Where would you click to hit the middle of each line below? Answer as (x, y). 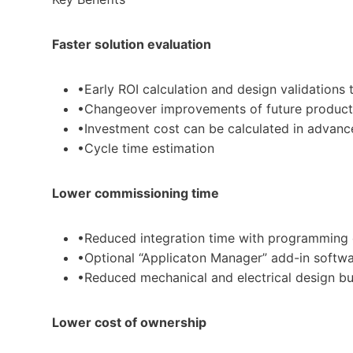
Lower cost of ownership (129, 322)
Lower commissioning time (136, 193)
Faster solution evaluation (132, 44)
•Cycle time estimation (146, 148)
